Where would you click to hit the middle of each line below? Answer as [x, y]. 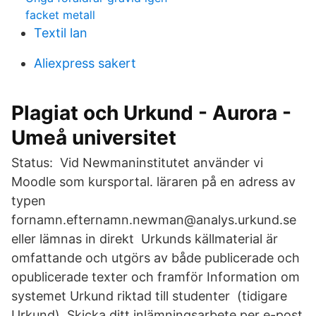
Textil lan [61, 33]
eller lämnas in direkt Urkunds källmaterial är [145, 239]
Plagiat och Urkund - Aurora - [151, 113]
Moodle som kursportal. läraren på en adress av [153, 182]
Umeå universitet [94, 138]
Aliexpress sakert [85, 63]
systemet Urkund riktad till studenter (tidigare [149, 296]
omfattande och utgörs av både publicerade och [156, 258]
